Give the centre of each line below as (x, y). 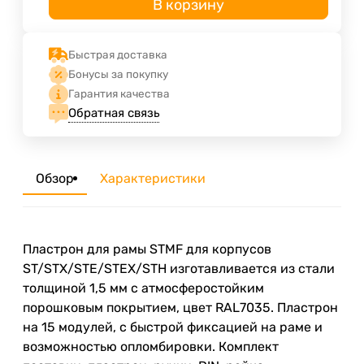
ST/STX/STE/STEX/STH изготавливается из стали (179, 268)
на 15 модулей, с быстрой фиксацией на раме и (173, 327)
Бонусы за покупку (118, 74)
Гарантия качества (119, 94)
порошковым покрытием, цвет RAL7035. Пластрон (180, 307)
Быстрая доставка (118, 55)
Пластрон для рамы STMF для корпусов (147, 249)
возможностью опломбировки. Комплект (151, 346)
